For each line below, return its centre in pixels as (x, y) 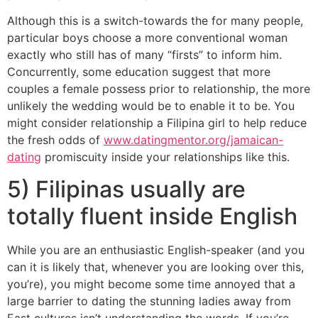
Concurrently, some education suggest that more (139, 72)
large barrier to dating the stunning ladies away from (149, 301)
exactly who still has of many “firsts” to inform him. (144, 55)
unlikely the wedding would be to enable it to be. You (151, 106)
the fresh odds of (55, 140)
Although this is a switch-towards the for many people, (155, 21)
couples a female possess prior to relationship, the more (159, 89)
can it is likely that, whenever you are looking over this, (155, 267)
